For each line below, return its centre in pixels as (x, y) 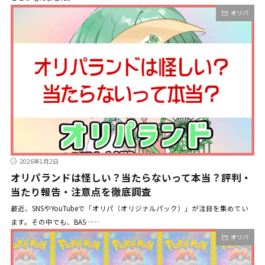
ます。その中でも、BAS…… (54, 222)
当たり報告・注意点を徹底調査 (81, 192)
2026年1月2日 (39, 161)
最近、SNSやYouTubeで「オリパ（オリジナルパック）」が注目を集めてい (129, 209)
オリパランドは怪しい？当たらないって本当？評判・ (131, 178)
